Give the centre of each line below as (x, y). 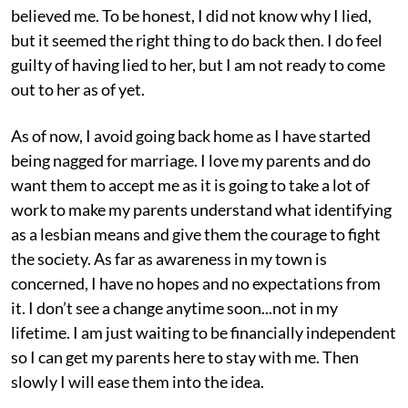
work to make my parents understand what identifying (201, 209)
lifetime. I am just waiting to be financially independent (204, 332)
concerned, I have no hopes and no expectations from (196, 283)
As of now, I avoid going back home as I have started (191, 135)
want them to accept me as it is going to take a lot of (190, 184)
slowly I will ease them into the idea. (138, 381)
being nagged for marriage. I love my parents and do (191, 160)
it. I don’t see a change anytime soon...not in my (174, 307)
